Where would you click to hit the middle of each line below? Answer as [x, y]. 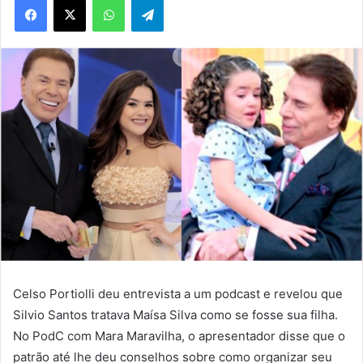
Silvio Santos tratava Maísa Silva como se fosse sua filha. [175, 314]
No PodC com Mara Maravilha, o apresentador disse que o [179, 335]
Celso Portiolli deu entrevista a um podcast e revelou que [178, 293]
